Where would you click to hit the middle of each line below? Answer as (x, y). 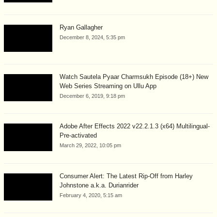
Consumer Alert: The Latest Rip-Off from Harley (126, 176)
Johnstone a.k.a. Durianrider (99, 185)
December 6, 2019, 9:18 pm (92, 96)
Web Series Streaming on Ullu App (108, 86)
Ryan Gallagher (81, 27)
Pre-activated (78, 136)
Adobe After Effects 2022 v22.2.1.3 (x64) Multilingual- (135, 126)
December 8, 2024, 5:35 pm (92, 37)
